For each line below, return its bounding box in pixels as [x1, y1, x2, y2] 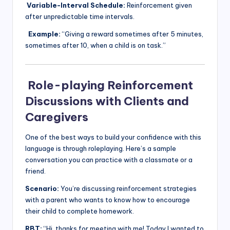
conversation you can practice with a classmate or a [25, 156, 193, 164]
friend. [25, 167, 46, 176]
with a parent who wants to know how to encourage [25, 196, 190, 204]
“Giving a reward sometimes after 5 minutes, [61, 30, 203, 39]
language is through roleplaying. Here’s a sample [25, 144, 176, 153]
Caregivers [25, 110, 88, 125]
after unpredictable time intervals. [25, 12, 135, 21]
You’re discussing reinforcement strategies [59, 184, 197, 193]
